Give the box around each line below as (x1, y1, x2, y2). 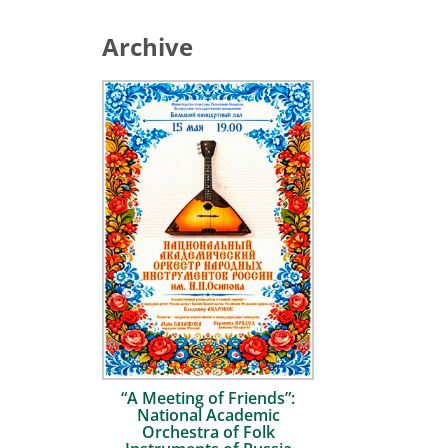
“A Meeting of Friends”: (121, 387, 295, 410)
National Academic (136, 404, 280, 427)
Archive (102, 30, 193, 64)
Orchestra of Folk (141, 421, 275, 444)
